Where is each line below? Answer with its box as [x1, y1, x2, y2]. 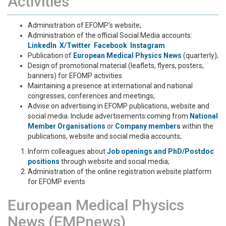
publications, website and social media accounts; [28, 132, 182, 140]
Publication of [28, 51, 72, 60]
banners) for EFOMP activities [28, 72, 122, 80]
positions [28, 157, 60, 165]
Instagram [130, 41, 165, 49]
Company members [115, 122, 181, 130]
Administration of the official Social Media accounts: [28, 31, 192, 39]
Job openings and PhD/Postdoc [107, 147, 214, 155]
